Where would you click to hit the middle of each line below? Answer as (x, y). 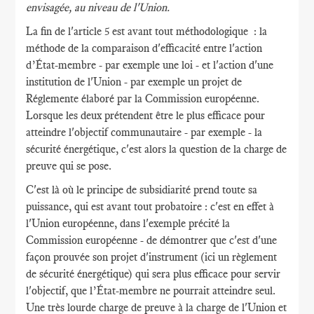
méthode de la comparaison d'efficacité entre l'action (144, 48)
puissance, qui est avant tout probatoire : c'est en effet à (150, 206)
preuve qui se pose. (69, 166)
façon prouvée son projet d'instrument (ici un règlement (152, 257)
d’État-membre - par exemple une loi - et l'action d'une (150, 65)
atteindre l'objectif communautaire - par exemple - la (144, 132)
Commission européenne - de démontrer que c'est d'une (152, 240)
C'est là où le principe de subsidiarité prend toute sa (142, 190)
